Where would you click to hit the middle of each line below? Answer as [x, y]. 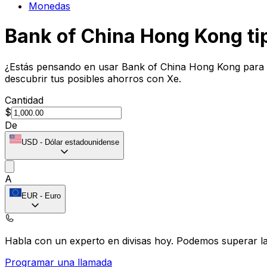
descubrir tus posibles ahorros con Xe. [93, 78]
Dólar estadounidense [82, 142]
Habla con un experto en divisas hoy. [91, 240]
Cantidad [24, 100]
